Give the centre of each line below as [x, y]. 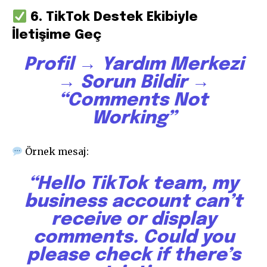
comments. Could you [133, 238]
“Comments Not [133, 101]
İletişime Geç [57, 35]
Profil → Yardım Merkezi [133, 65]
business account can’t [133, 202]
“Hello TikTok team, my [133, 184]
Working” [133, 119]
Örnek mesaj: [56, 152]
